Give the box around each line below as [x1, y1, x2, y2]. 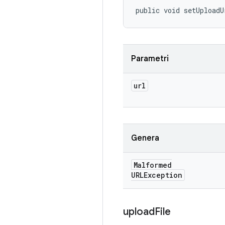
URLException [131, 170, 182, 180]
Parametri [131, 54, 169, 64]
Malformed [134, 160, 172, 170]
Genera [131, 133, 159, 143]
